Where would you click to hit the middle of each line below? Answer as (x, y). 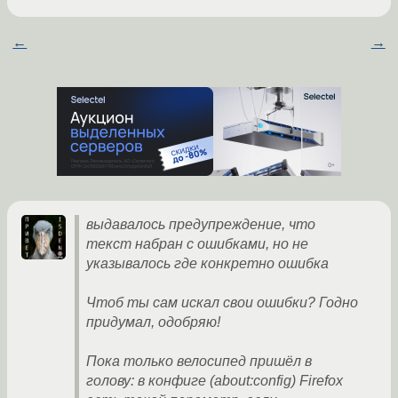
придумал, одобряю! (153, 322)
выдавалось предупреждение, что (201, 225)
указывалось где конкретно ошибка (207, 264)
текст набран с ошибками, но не (197, 244)
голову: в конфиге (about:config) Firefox (215, 381)
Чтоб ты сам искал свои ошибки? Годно (222, 303)
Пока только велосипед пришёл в (199, 362)
